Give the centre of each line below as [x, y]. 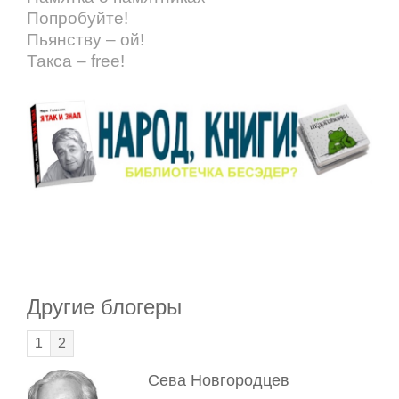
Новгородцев [240, 381]
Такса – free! [76, 61]
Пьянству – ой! [85, 40]
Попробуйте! [77, 19]
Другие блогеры [104, 307]
